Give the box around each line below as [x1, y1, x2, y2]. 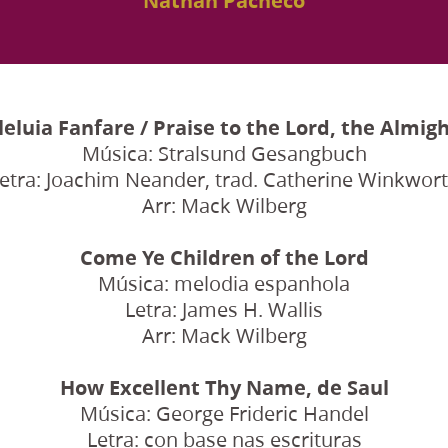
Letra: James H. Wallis [125, 295, 323, 323]
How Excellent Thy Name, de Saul [59, 373, 389, 401]
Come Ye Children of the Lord [79, 243, 369, 271]
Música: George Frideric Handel [79, 399, 369, 427]
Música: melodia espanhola [98, 269, 350, 297]
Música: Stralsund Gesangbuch [81, 139, 367, 167]
